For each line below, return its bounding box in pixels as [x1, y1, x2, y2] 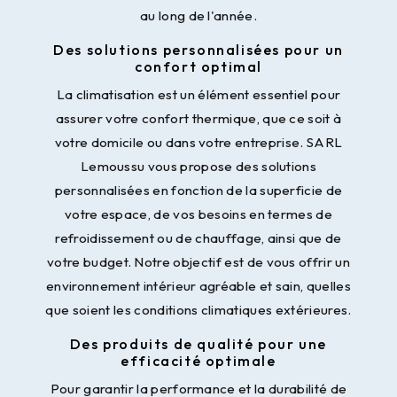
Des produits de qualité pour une [69, 335, 328, 354]
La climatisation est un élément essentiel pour [56, 86, 341, 104]
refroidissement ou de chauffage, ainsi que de [55, 230, 342, 247]
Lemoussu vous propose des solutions [80, 158, 317, 175]
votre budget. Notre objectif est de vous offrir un [46, 253, 350, 271]
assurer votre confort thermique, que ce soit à [55, 110, 342, 128]
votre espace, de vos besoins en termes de [64, 206, 333, 223]
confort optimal [135, 58, 262, 76]
